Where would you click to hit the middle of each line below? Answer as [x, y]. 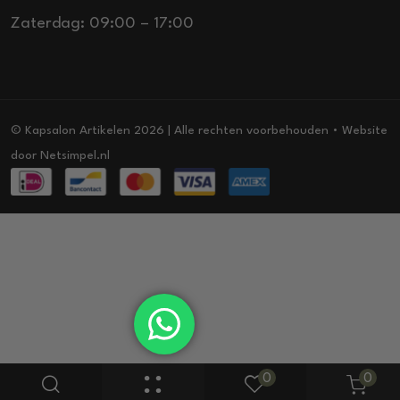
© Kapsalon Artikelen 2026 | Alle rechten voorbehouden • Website [199, 130]
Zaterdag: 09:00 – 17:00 [102, 23]
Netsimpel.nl [75, 155]
